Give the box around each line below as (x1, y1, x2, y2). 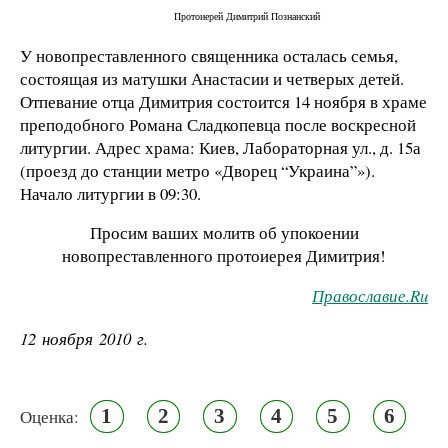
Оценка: (20, 404, 79, 428)
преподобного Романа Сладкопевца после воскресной (20, 112, 416, 136)
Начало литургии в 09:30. (20, 181, 201, 205)
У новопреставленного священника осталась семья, (20, 43, 398, 67)
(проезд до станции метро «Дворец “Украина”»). (20, 158, 375, 182)
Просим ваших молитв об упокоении (89, 221, 359, 245)
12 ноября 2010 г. (20, 326, 148, 350)
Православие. (312, 284, 410, 308)
